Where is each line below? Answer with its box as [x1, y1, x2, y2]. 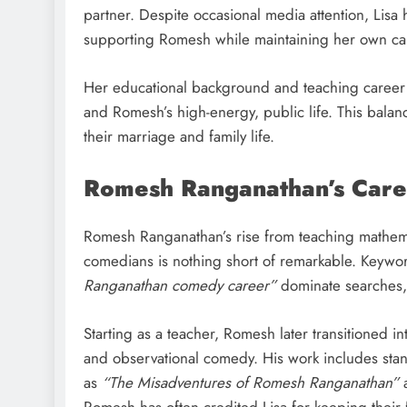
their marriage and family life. [84, 124, 274, 147]
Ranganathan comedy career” [84, 274, 276, 297]
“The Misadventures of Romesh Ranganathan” [102, 371, 399, 393]
